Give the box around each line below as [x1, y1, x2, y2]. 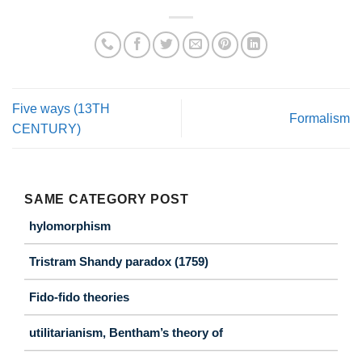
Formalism [289, 112, 350, 126]
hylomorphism [29, 218, 111, 233]
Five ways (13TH [12, 101, 110, 116]
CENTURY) [12, 121, 81, 136]
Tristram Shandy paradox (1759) [29, 254, 208, 268]
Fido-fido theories [29, 289, 129, 304]
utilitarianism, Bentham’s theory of [29, 325, 223, 339]
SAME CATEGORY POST [24, 192, 189, 206]
